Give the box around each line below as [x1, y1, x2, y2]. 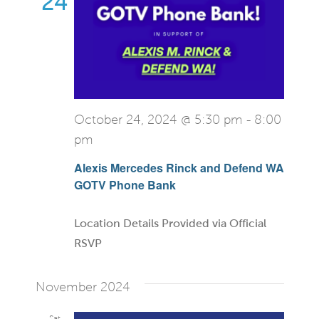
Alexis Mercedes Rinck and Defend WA [73, 159, 284, 176]
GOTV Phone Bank [73, 176, 176, 193]
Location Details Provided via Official [73, 216, 266, 229]
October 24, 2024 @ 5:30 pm [73, 113, 243, 127]
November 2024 [35, 279, 130, 294]
